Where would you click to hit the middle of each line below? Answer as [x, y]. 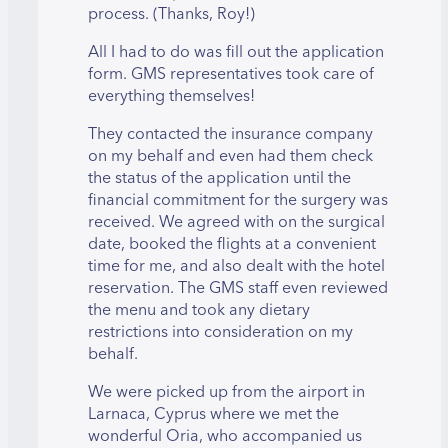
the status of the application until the [219, 177]
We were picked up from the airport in [226, 391]
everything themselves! [171, 95]
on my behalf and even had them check [230, 155]
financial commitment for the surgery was [238, 199]
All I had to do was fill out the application [236, 51]
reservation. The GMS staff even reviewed [238, 287]
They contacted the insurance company [230, 133]
